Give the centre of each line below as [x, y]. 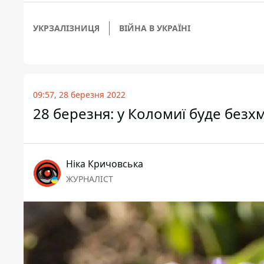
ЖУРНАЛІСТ [90, 179]
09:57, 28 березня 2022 [79, 95]
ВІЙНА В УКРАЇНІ [155, 28]
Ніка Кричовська [105, 164]
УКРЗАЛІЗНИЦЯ [66, 28]
